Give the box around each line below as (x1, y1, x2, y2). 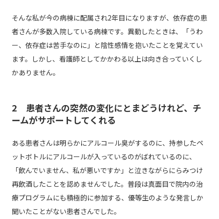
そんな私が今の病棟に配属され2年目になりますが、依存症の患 (11, 13, 207, 23)
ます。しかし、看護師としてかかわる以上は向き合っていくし (11, 54, 202, 64)
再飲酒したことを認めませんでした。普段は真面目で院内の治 (11, 179, 203, 189)
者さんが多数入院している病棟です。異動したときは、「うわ (11, 26, 203, 37)
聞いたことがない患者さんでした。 (11, 206, 121, 217)
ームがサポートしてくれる (11, 113, 116, 127)
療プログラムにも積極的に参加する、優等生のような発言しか (11, 193, 203, 203)
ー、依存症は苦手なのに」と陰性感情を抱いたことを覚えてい (11, 40, 203, 50)
